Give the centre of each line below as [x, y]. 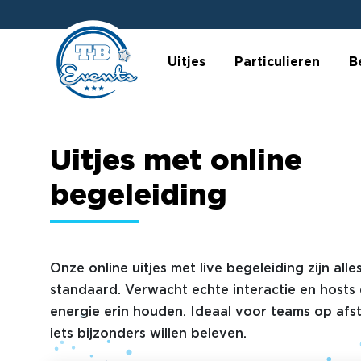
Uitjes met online [176, 162]
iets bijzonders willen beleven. [148, 334]
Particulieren [277, 62]
